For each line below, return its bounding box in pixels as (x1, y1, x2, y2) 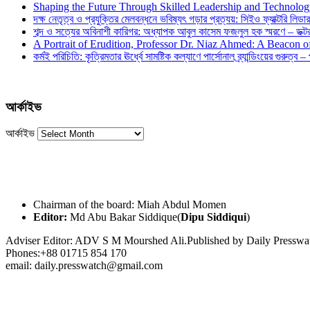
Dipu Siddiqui (181, 211, 246, 224)
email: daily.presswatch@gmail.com (6, 259, 163, 272)
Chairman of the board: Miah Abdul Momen (33, 199, 226, 211)
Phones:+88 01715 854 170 (6, 247, 127, 259)
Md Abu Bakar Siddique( (67, 211, 181, 224)
